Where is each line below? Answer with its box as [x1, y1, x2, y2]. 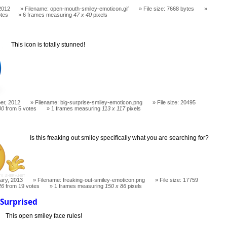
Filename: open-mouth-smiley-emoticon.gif [25, 5, 129, 12]
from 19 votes [4, 183, 40, 190]
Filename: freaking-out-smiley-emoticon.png [37, 177, 145, 183]
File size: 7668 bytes [143, 5, 195, 12]
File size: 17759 [160, 177, 199, 183]
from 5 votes [4, 105, 37, 111]
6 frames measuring [23, 11, 74, 18]
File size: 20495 [157, 99, 196, 105]
